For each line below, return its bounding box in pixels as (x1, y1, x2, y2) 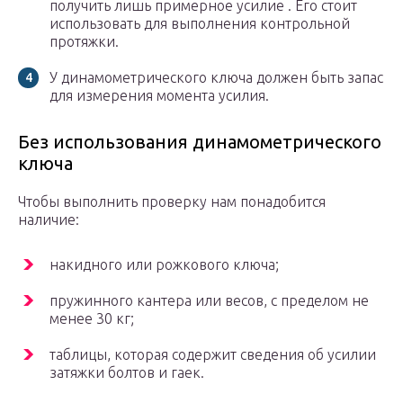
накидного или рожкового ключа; (49, 256, 279, 273)
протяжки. (49, 33, 119, 50)
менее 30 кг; (49, 310, 134, 327)
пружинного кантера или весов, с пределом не (49, 292, 369, 309)
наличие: (18, 211, 79, 228)
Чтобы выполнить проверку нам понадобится (18, 193, 326, 210)
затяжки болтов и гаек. (49, 364, 204, 381)
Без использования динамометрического (18, 131, 381, 153)
